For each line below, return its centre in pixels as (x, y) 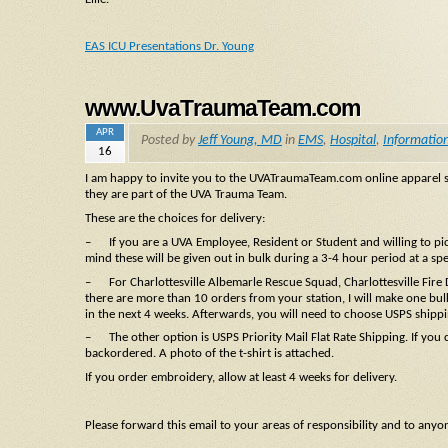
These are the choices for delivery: (175, 218)
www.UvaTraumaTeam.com (223, 108)
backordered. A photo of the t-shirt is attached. (209, 354)
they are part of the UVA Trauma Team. (186, 195)
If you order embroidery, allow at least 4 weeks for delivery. (241, 378)
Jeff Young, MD (240, 141)
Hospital (353, 141)
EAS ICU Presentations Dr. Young (169, 47)
